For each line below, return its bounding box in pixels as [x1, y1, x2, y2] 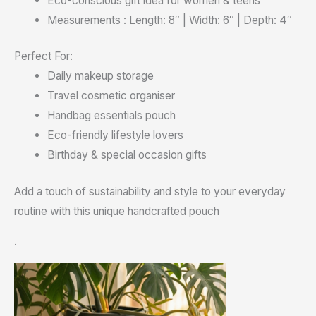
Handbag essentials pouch [47, 109, 176, 123]
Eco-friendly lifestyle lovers [47, 128, 183, 142]
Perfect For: [14, 49, 73, 63]
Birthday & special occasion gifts [47, 148, 207, 162]
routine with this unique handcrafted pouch [14, 204, 219, 218]
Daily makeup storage [47, 69, 154, 83]
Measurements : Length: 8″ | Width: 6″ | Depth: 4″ [47, 13, 292, 28]
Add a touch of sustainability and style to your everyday [14, 184, 286, 198]
